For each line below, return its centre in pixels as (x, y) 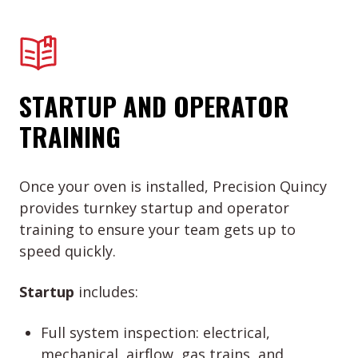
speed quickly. (68, 251)
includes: (106, 291)
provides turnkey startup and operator (154, 207)
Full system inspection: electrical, (155, 332)
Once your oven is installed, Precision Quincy (173, 186)
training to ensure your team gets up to (157, 229)
